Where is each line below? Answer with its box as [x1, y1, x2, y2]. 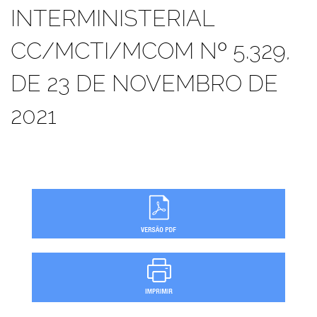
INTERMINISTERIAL [11, 4, 214, 32]
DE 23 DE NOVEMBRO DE [11, 69, 278, 97]
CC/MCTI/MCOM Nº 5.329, [11, 37, 290, 64]
